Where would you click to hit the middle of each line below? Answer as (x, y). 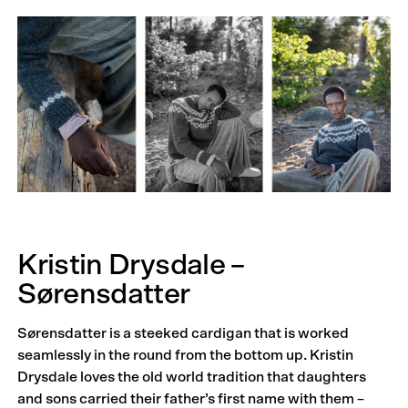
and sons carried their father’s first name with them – (191, 398)
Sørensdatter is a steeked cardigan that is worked (184, 333)
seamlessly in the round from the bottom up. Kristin (186, 355)
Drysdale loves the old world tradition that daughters (192, 377)
